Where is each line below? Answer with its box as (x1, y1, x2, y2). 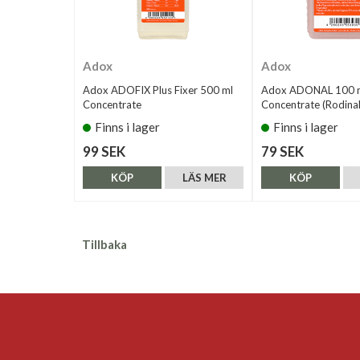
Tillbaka (82, 237, 127, 252)
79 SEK (261, 143, 304, 160)
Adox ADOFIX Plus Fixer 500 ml (83, 84, 233, 96)
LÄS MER (182, 171, 227, 184)
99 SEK (83, 143, 125, 160)
